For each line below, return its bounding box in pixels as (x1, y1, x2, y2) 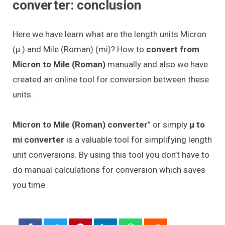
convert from (146, 44, 199, 54)
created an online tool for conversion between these (13, 74, 209, 84)
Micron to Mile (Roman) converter (13, 120, 148, 130)
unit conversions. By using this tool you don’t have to (13, 150, 209, 160)
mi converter (13, 135, 64, 145)
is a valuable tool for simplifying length (64, 135, 212, 145)
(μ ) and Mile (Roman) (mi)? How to (13, 44, 146, 54)
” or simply (148, 120, 189, 130)
